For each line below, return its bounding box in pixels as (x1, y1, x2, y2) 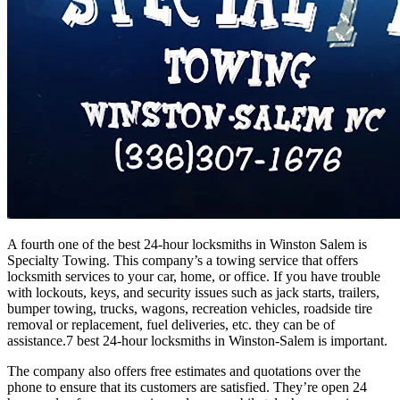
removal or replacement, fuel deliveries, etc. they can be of (7, 317, 335, 333)
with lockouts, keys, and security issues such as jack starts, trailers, (7, 285, 379, 301)
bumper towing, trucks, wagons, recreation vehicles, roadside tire (7, 301, 372, 317)
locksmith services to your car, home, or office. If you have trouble (7, 269, 380, 285)
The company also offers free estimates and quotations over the (7, 363, 361, 379)
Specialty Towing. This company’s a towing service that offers (7, 253, 358, 269)
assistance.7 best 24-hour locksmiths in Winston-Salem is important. (7, 333, 387, 349)
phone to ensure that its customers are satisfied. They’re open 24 (7, 379, 367, 396)
